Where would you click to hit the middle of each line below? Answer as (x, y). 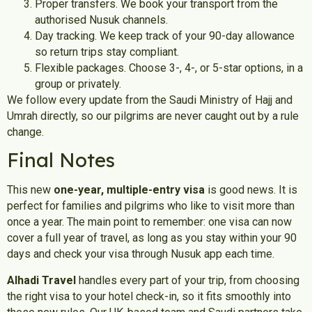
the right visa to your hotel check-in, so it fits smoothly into (149, 296)
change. (25, 132)
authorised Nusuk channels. (101, 19)
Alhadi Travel (41, 280)
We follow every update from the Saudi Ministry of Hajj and (150, 100)
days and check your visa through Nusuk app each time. (141, 254)
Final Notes (61, 160)
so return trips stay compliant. (107, 52)
